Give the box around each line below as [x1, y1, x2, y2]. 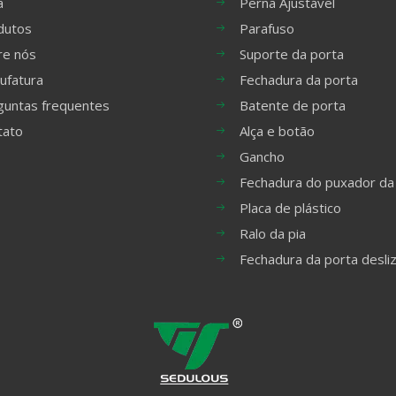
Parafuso [240, 19, 294, 37]
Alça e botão [240, 122, 315, 140]
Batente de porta [240, 96, 346, 114]
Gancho [240, 148, 285, 165]
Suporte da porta [240, 45, 344, 63]
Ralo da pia [240, 225, 306, 242]
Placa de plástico [240, 199, 341, 217]
